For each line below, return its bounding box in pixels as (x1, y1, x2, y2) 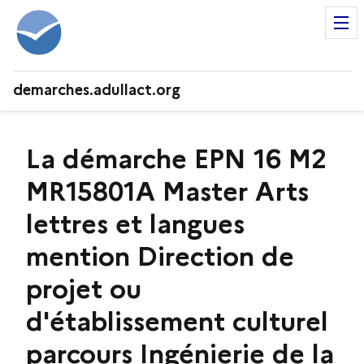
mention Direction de (26, 240, 294, 272)
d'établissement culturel (26, 305, 328, 337)
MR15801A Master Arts (26, 175, 309, 207)
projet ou (26, 273, 141, 305)
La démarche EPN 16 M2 (26, 143, 327, 175)
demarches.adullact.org (13, 81, 180, 99)
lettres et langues (26, 208, 245, 240)
